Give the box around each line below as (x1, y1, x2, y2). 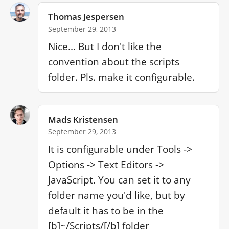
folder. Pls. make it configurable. (48, 70, 195, 84)
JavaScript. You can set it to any (48, 173, 191, 187)
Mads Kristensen (48, 113, 119, 126)
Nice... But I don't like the (48, 39, 162, 53)
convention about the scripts (48, 55, 180, 68)
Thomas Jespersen (48, 11, 125, 23)
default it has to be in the (48, 203, 164, 217)
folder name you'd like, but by (48, 188, 186, 202)
